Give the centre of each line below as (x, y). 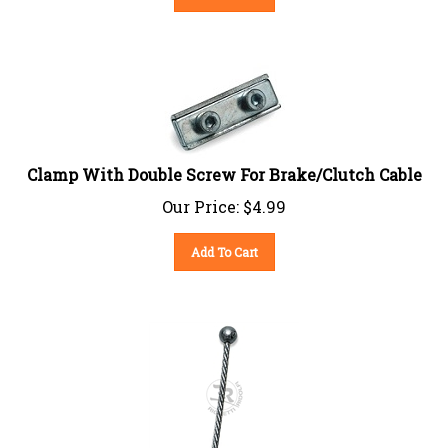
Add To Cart (224, 243)
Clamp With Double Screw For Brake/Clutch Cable (224, 166)
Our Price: (200, 198)
